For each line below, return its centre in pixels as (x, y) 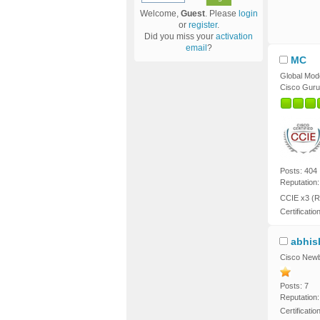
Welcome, (160, 14)
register (202, 25)
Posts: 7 (294, 286)
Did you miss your (180, 37)
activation (234, 37)
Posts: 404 (298, 171)
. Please (221, 14)
